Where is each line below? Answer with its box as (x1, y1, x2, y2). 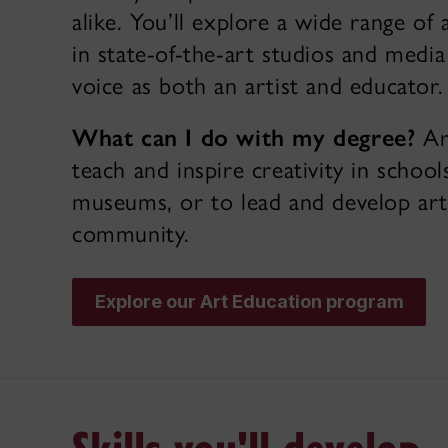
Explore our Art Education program (94, 291, 404, 313)
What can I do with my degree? (72, 123, 416, 152)
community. (72, 219, 190, 248)
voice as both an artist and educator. (72, 71, 444, 100)
